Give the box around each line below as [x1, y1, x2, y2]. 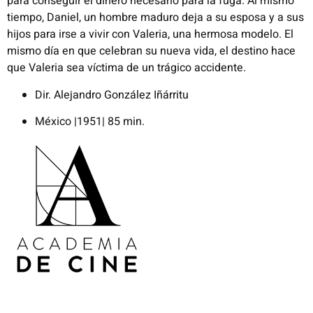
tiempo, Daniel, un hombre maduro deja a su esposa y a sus [7, 9, 304, 27]
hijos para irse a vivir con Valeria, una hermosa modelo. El [7, 26, 293, 43]
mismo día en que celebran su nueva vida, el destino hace [7, 43, 296, 60]
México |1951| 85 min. [35, 112, 145, 130]
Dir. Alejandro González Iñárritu [35, 86, 189, 103]
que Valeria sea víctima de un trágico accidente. [7, 59, 246, 77]
